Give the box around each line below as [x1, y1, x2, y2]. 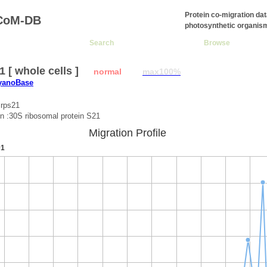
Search [89, 39, 114, 46]
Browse [204, 39, 230, 46]
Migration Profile [89, 127, 166, 139]
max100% [142, 67, 181, 76]
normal [94, 67, 122, 76]
